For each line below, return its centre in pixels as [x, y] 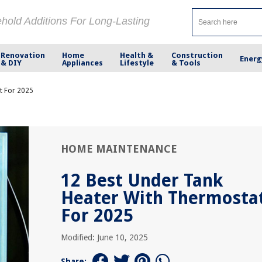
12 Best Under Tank [142, 180]
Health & [137, 55]
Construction [197, 55]
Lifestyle [137, 63]
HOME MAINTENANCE [119, 149]
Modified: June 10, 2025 [104, 237]
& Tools [186, 63]
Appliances [83, 63]
